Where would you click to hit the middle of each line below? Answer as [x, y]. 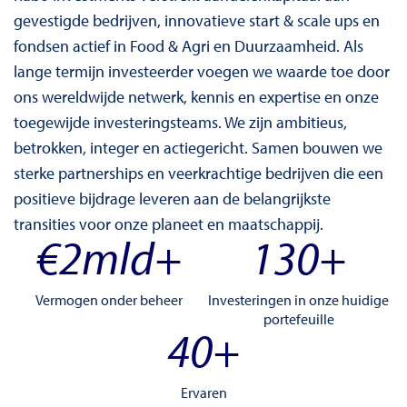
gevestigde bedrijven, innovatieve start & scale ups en [197, 20]
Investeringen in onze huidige [298, 300]
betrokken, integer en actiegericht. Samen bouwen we [198, 147]
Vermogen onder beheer [109, 300]
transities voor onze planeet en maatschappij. [169, 223]
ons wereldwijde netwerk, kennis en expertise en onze [196, 96]
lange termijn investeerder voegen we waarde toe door [202, 71]
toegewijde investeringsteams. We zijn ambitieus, [180, 122]
